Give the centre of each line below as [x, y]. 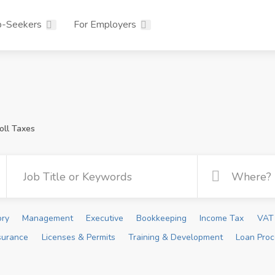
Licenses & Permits [78, 237]
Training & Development [175, 237]
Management [47, 218]
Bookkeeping [162, 218]
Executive [104, 218]
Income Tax [222, 218]
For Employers [105, 25]
